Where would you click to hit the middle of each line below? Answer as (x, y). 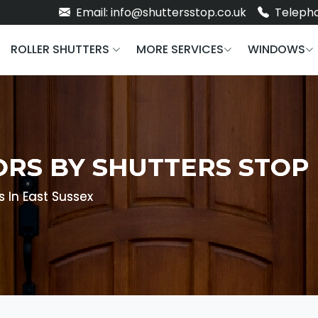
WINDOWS (276, 49)
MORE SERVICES (180, 49)
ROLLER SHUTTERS (61, 49)
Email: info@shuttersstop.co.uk (160, 12)
